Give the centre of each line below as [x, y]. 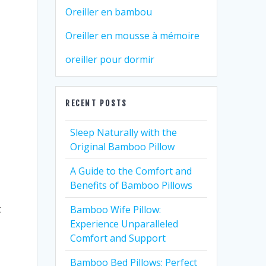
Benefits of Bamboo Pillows [132, 185]
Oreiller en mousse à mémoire [133, 36]
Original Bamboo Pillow [123, 147]
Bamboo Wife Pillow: [116, 210]
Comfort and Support [118, 238]
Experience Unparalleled [124, 224]
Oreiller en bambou [109, 12]
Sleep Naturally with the [124, 132]
